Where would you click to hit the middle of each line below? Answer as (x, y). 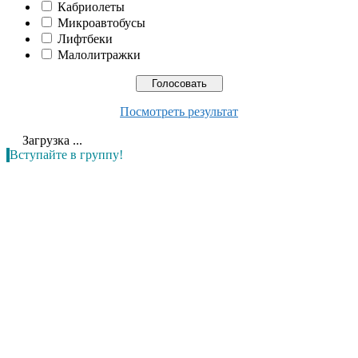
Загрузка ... (51, 140)
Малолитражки (99, 54)
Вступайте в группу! (66, 154)
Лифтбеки (85, 38)
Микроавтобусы (101, 22)
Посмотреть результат (179, 111)
